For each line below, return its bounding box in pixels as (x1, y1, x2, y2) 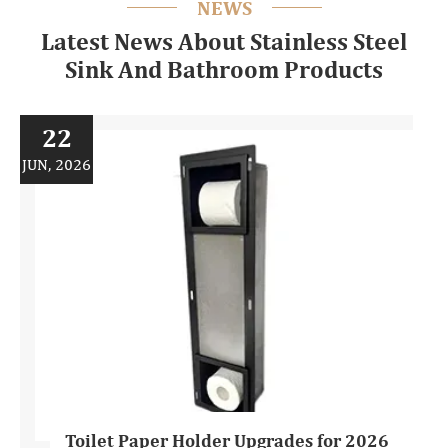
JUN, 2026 (22, 154, 91, 174)
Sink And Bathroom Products (65, 58, 383, 83)
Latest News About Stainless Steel (41, 30, 407, 55)
